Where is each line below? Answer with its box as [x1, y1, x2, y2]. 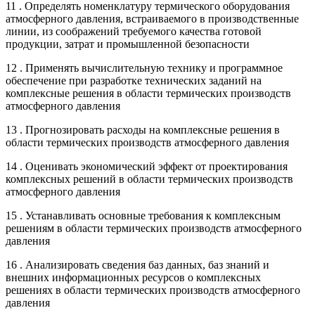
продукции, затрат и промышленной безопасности [6, 37, 250, 50]
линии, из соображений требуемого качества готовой [6, 25, 262, 37]
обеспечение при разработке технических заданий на [6, 74, 262, 86]
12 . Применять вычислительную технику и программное [6, 61, 283, 74]
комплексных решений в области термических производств [6, 172, 293, 185]
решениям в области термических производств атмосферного [6, 221, 302, 234]
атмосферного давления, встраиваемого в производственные [6, 12, 299, 25]
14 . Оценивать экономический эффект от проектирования [6, 160, 288, 172]
